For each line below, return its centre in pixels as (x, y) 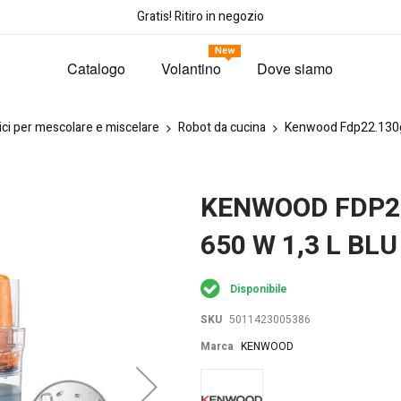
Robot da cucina (222, 128)
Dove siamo (295, 68)
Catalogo (97, 68)
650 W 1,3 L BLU (299, 247)
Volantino (192, 68)
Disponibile (259, 290)
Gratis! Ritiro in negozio (200, 17)
